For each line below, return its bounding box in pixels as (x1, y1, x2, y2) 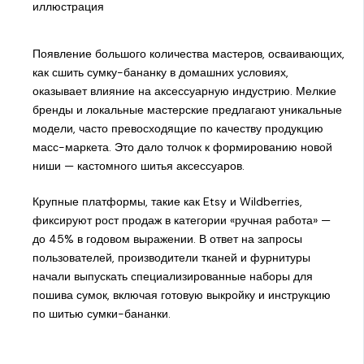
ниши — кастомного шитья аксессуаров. (32, 158, 245, 173)
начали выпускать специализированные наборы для (32, 268, 313, 284)
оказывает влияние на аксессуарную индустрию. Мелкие (32, 83, 336, 98)
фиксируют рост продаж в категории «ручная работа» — (32, 212, 331, 227)
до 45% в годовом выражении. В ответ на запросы (32, 231, 302, 246)
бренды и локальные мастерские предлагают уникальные (32, 102, 342, 117)
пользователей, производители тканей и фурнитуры (32, 249, 310, 265)
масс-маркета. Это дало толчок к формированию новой (32, 139, 332, 154)
